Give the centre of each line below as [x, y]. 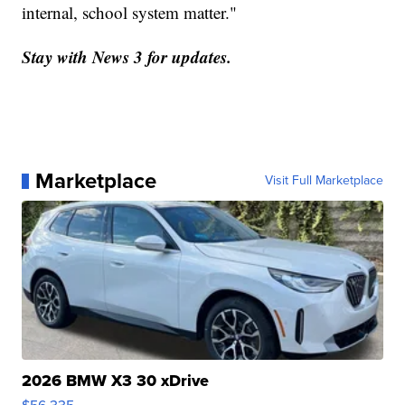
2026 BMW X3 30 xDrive [116, 381]
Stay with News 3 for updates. [127, 57]
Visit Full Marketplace [324, 181]
